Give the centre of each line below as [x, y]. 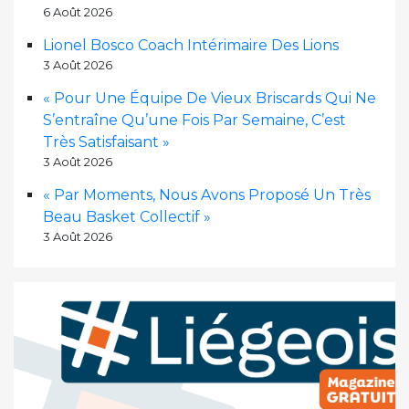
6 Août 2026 [78, 11]
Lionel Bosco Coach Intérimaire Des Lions [191, 45]
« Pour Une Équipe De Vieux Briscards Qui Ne [210, 98]
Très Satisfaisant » [106, 142]
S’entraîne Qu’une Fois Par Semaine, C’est [194, 120]
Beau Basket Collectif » [127, 216]
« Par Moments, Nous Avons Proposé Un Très [207, 194]
